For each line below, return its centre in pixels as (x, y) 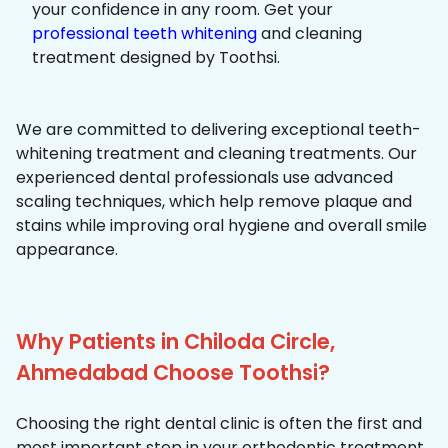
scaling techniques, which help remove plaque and (214, 202)
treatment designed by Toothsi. (156, 58)
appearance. (67, 250)
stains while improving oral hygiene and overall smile (221, 226)
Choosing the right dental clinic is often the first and (219, 424)
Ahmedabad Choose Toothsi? (173, 373)
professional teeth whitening (144, 34)
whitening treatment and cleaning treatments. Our (216, 154)
